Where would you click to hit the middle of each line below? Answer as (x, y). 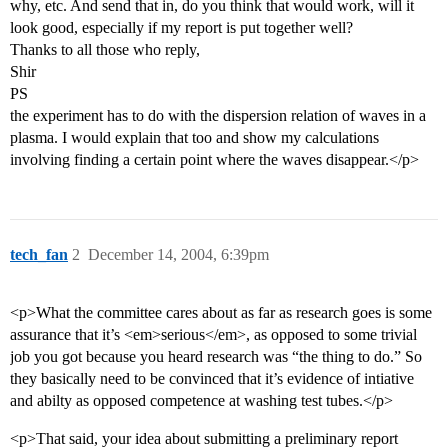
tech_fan (39, 255)
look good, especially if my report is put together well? (181, 28)
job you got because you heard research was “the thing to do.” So (216, 357)
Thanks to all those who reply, (105, 50)
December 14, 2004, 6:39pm (178, 255)
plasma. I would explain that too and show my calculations (194, 138)
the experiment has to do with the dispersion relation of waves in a (218, 116)
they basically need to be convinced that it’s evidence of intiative (212, 379)
